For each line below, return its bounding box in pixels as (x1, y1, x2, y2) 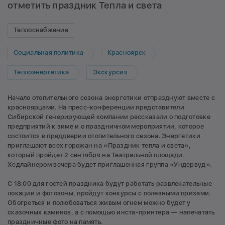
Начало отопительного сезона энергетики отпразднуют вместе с (8, 93, 215, 101)
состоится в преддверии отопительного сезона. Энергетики (8, 132, 200, 140)
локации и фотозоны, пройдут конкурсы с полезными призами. (8, 189, 211, 197)
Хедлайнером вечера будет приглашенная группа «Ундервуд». (8, 160, 212, 168)
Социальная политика (14, 49, 84, 57)
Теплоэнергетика (14, 68, 69, 76)
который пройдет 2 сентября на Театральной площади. (8, 151, 184, 159)
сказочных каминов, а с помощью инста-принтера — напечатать (8, 208, 215, 216)
